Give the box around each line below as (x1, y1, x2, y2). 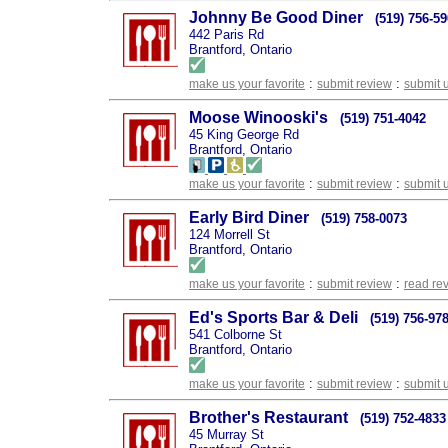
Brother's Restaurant (189, 409, 348, 426)
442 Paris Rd (189, 27, 264, 42)
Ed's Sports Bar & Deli (189, 309, 358, 326)
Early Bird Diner (189, 209, 309, 226)
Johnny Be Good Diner (189, 9, 363, 26)
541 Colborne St (189, 327, 282, 342)
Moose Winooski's (189, 109, 328, 126)
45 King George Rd (189, 127, 299, 142)
